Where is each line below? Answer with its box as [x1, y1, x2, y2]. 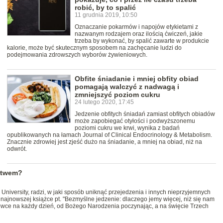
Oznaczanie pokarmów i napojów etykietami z [75, 23, 198, 31]
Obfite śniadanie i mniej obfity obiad [75, 75, 199, 83]
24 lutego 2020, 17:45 [75, 99, 134, 106]
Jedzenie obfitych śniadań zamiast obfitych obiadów [75, 111, 215, 118]
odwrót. [7, 145, 27, 153]
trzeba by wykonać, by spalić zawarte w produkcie [75, 37, 209, 45]
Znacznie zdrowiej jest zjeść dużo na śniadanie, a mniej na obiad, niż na [7, 138, 202, 146]
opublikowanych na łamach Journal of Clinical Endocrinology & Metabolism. [7, 131, 212, 139]
